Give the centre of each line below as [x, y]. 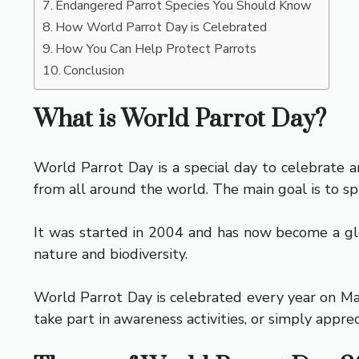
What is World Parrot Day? [180, 119]
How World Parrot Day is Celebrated [161, 27]
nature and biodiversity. [111, 254]
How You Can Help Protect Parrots [156, 48]
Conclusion [94, 70]
